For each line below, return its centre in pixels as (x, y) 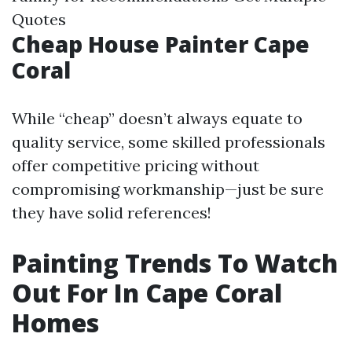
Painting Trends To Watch (175, 263)
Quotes (39, 19)
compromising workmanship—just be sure (168, 189)
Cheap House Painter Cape (161, 44)
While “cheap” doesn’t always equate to (157, 118)
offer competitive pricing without (136, 165)
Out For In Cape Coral (147, 293)
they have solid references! (112, 213)
